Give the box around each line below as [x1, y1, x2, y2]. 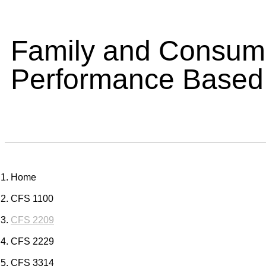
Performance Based [11, 64, 264, 96]
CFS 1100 [11, 194, 53, 204]
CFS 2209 [11, 215, 54, 226]
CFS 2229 [11, 236, 54, 247]
